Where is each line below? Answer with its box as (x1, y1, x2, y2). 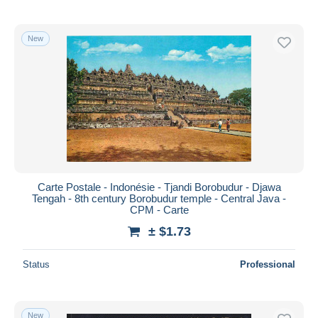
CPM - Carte (129, 203, 189, 216)
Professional (240, 258, 295, 270)
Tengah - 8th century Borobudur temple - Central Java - (32, 192, 286, 204)
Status (23, 258, 50, 270)
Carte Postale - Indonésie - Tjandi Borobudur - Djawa (37, 180, 281, 193)
